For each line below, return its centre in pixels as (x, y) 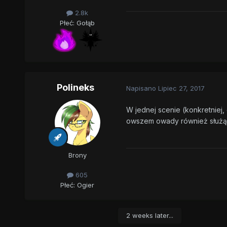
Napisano (142, 88)
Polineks (75, 88)
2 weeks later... (149, 216)
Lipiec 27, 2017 (181, 88)
